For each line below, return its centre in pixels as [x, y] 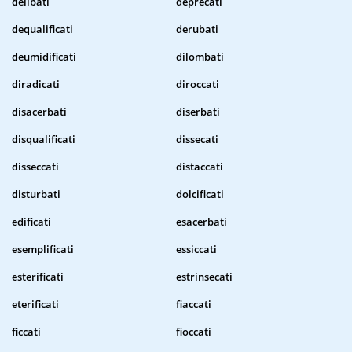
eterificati [35, 304]
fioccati [194, 332]
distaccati [200, 167]
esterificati [38, 277]
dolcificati [200, 194]
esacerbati [202, 222]
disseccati [35, 167]
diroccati [198, 84]
